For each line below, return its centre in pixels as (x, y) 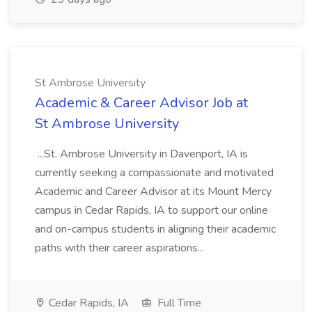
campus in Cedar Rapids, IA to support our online (151, 210)
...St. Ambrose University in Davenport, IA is (141, 154)
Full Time (178, 303)
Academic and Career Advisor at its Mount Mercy (153, 192)
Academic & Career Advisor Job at (141, 103)
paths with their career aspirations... (121, 248)
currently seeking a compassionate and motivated (154, 173)
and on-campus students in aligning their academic (155, 229)
